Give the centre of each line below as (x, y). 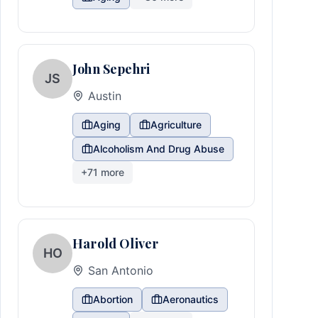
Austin (105, 96)
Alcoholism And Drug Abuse (159, 149)
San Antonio (121, 270)
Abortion (113, 299)
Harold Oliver (116, 243)
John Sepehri (111, 69)
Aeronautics (191, 299)
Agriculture (176, 125)
